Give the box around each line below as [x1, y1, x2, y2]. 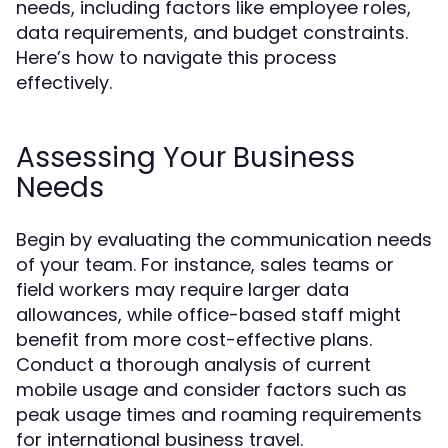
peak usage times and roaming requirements [16, 402, 422, 427]
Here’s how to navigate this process [16, 45, 337, 70]
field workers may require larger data [16, 277, 349, 302]
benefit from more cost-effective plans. [16, 327, 372, 352]
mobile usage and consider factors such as [16, 377, 407, 402]
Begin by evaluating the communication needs [16, 227, 432, 252]
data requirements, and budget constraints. [16, 20, 408, 45]
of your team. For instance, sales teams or [16, 252, 394, 277]
